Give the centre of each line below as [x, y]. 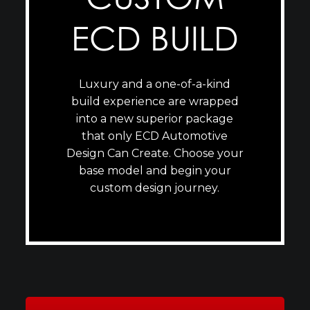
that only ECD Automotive [155, 136]
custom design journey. [155, 188]
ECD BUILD [155, 38]
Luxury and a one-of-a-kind [155, 84]
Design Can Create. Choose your [155, 153]
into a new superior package [155, 119]
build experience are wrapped [155, 101]
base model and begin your [155, 171]
